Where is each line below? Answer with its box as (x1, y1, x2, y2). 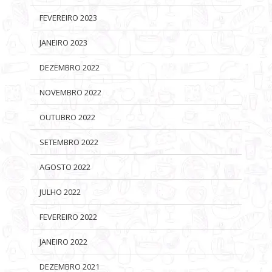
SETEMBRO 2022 (39, 136, 98, 148)
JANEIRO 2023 (39, 36, 87, 48)
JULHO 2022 (39, 186, 81, 197)
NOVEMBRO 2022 (39, 86, 101, 98)
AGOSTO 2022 (39, 161, 90, 172)
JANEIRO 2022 (39, 236, 87, 247)
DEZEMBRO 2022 (39, 61, 100, 73)
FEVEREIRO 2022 (39, 211, 97, 222)
